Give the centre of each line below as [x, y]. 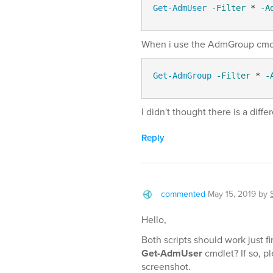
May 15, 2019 [232, 194]
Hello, [154, 220]
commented [183, 194]
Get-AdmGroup [182, 75]
